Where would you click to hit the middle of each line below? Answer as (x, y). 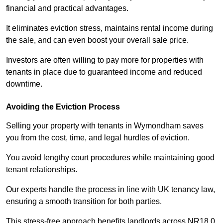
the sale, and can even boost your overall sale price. (97, 40)
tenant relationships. (42, 170)
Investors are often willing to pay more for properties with (105, 60)
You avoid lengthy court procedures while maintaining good (110, 158)
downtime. (24, 84)
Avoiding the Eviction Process (63, 107)
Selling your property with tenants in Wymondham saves (105, 126)
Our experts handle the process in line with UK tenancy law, (111, 190)
